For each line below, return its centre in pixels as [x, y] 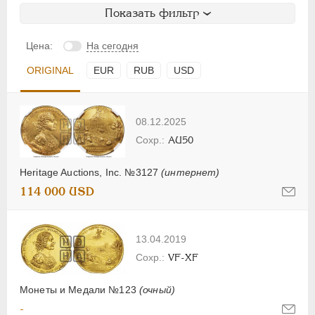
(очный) [157, 289]
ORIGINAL [50, 70]
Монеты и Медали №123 [79, 289]
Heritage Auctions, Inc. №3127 [91, 173]
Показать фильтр [152, 13]
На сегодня [112, 45]
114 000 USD [57, 192]
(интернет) [191, 173]
